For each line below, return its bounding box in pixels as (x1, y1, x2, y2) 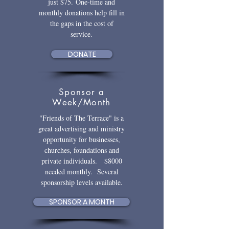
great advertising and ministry (38, 123, 125, 133)
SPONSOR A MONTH (49, 196, 114, 207)
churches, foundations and (44, 145, 119, 155)
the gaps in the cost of (50, 18, 113, 28)
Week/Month (52, 96, 111, 108)
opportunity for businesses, (43, 134, 120, 144)
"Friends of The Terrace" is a (39, 112, 124, 123)
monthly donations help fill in (38, 7, 125, 17)
